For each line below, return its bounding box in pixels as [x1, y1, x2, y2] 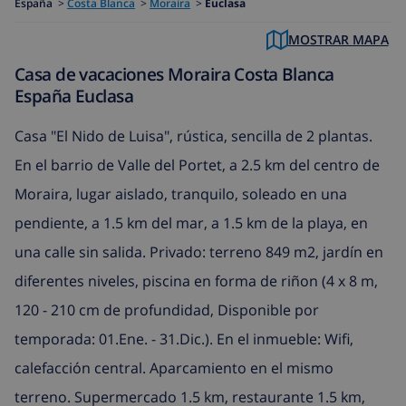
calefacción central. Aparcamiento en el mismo [14, 357, 333, 378]
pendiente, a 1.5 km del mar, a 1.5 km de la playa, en [14, 212, 368, 233]
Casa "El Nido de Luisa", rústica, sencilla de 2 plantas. [14, 125, 372, 146]
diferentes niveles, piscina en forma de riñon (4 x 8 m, [14, 270, 378, 291]
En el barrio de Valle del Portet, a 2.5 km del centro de [14, 154, 380, 175]
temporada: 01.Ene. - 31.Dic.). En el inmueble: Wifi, [14, 328, 353, 349]
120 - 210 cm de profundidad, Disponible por [14, 299, 319, 320]
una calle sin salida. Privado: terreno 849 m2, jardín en [14, 241, 383, 262]
